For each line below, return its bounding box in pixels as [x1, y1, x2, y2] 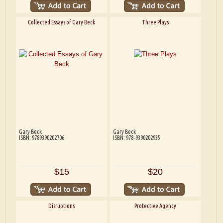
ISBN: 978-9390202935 [112, 134, 160, 141]
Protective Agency [134, 203, 177, 210]
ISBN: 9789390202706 [18, 134, 64, 141]
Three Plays [142, 19, 169, 26]
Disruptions [48, 203, 75, 210]
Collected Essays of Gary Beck [28, 19, 96, 26]
